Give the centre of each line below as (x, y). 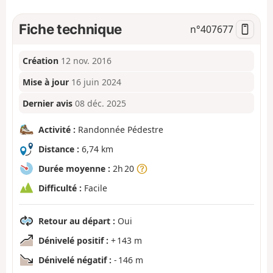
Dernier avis (48, 103)
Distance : (59, 149)
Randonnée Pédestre (119, 129)
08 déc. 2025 (101, 103)
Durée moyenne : (74, 168)
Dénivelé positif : (73, 240)
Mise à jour (46, 82)
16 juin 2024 (97, 82)
